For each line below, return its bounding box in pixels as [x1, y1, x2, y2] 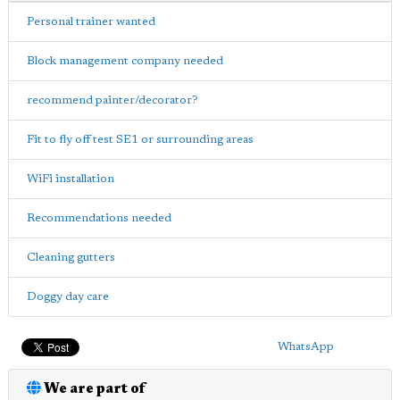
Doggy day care [27, 291, 109, 303]
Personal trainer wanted [27, 16, 155, 28]
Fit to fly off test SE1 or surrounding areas [27, 134, 254, 146]
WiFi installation [27, 173, 114, 185]
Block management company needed [27, 55, 223, 67]
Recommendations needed [27, 212, 171, 224]
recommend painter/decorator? [27, 95, 198, 106]
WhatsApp [277, 341, 334, 353]
